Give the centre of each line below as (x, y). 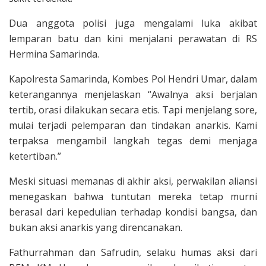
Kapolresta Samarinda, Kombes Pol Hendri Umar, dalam (133, 79)
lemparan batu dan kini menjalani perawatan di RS (133, 39)
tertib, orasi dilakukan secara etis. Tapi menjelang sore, (133, 110)
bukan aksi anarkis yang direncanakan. (96, 228)
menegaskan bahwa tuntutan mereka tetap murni (133, 197)
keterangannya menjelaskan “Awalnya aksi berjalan (133, 95)
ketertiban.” (35, 156)
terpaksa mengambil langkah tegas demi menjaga (133, 141)
